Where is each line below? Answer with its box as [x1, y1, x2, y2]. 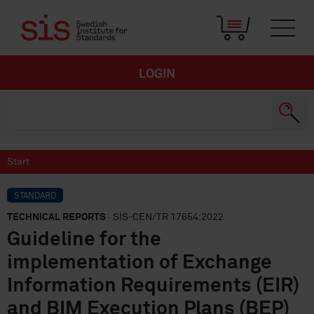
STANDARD [14, 192, 56, 200]
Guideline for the [7, 230, 161, 250]
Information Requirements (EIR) [7, 276, 299, 296]
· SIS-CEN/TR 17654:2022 [106, 212, 224, 222]
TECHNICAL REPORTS [7, 212, 106, 222]
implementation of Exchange [7, 253, 272, 273]
